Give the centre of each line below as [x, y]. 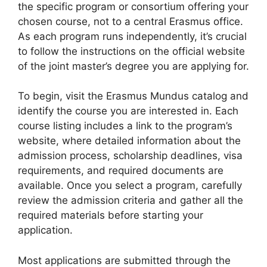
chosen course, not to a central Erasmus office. [131, 21]
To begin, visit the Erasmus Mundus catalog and [133, 96]
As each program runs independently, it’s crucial [132, 36]
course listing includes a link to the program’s [125, 126]
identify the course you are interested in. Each [128, 111]
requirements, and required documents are [121, 170]
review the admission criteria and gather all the [131, 200]
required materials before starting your [111, 215]
